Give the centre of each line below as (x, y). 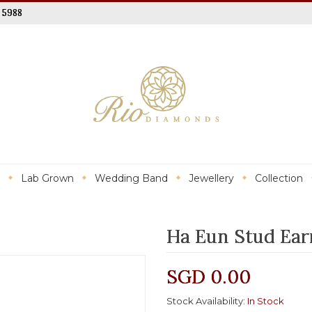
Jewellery (211, 178)
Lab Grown (47, 178)
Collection (279, 178)
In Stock (266, 301)
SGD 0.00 (209, 276)
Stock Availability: (207, 301)
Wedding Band (131, 178)
